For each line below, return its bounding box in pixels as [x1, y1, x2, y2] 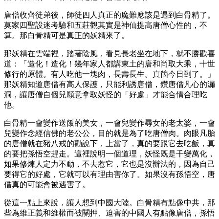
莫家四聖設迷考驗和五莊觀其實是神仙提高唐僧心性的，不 [4, 21, 207, 29]
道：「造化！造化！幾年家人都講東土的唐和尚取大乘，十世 [4, 59, 215, 68]
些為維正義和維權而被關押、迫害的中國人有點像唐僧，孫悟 [4, 208, 215, 217]
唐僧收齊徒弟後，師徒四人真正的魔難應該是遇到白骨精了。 [4, 10, 215, 19]
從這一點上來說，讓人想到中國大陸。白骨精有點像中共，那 [4, 198, 215, 207]
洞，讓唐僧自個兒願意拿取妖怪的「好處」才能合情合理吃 [4, 90, 207, 99]
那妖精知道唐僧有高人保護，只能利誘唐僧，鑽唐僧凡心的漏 [4, 80, 215, 88]
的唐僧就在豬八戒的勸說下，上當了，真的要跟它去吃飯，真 [4, 139, 215, 148]
